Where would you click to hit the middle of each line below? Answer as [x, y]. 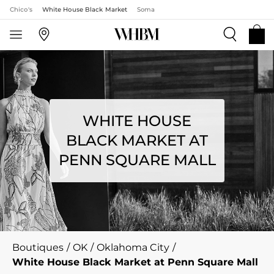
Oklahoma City [133, 247]
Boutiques [38, 247]
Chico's [21, 9]
